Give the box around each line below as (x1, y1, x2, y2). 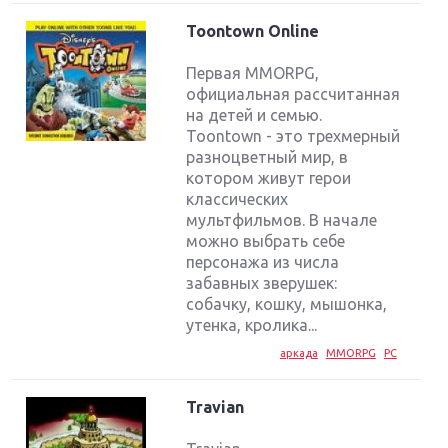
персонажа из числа (186, 253, 340, 272)
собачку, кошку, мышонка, (186, 295, 388, 314)
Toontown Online (186, 21, 320, 40)
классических (186, 190, 289, 209)
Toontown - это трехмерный (186, 127, 401, 146)
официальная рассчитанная (186, 85, 401, 104)
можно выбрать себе (186, 232, 346, 251)
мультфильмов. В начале (186, 211, 378, 230)
